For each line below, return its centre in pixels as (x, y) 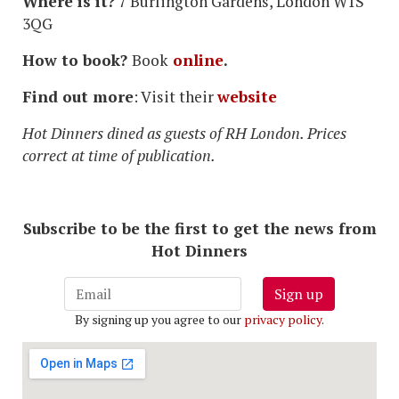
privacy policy (283, 319)
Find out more (78, 96)
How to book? (77, 60)
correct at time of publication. (119, 155)
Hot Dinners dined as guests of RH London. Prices (184, 133)
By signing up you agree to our (159, 319)
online (196, 60)
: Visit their (175, 96)
